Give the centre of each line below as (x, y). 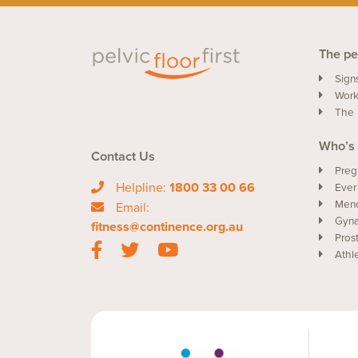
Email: (133, 208)
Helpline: (143, 188)
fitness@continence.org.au (167, 227)
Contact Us (123, 157)
